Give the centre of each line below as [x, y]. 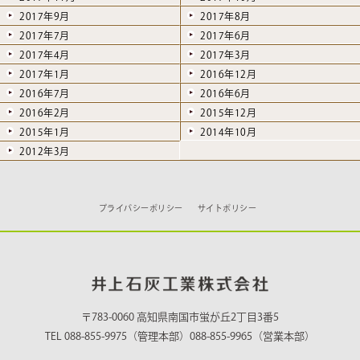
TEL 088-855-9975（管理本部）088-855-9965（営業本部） [180, 336]
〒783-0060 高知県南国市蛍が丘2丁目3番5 [180, 317]
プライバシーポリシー [141, 208]
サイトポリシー [227, 208]
